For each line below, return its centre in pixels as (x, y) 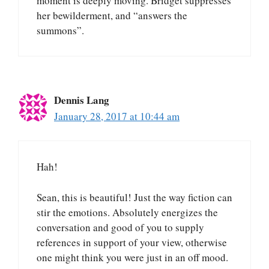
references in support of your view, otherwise (132, 242)
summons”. (60, 30)
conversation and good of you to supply (120, 227)
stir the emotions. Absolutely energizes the (127, 212)
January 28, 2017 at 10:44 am (117, 116)
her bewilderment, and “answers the (112, 15)
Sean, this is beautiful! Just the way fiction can (134, 197)
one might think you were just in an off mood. (132, 257)
